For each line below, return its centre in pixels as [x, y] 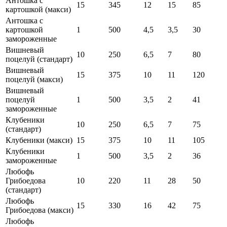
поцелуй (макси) [34, 80]
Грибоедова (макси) [40, 210]
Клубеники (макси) [39, 140]
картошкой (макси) [38, 10]
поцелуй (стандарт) [39, 59]
